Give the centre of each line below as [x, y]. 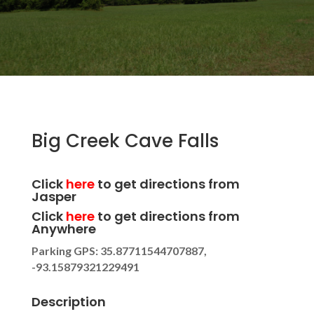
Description [68, 302]
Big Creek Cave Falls [125, 141]
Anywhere [63, 229]
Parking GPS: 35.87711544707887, [119, 251]
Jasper [54, 197]
